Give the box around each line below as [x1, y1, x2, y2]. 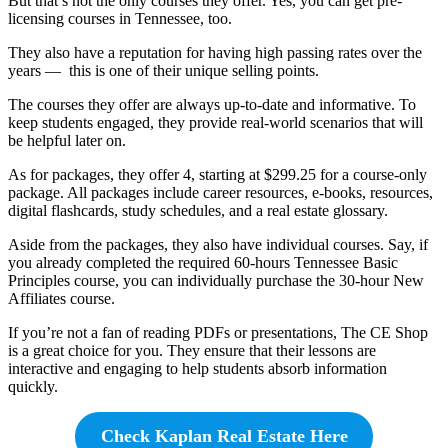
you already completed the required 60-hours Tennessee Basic [8, 254, 398, 272]
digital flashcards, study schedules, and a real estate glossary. [8, 202, 388, 220]
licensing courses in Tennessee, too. [8, 10, 236, 28]
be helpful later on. [8, 132, 130, 150]
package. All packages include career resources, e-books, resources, [8, 184, 433, 202]
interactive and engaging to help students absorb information [8, 360, 387, 378]
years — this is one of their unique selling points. [8, 62, 319, 80]
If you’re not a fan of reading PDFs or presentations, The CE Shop [8, 324, 428, 342]
